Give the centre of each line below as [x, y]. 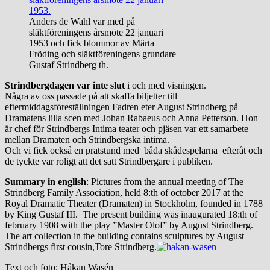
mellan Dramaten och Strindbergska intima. [87, 139]
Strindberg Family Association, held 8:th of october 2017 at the [124, 192]
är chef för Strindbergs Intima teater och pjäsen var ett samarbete [127, 128]
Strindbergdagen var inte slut [65, 85]
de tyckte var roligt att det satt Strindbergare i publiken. [109, 161]
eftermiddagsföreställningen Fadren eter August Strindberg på [121, 107]
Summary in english [46, 181]
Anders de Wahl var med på [82, 21]
